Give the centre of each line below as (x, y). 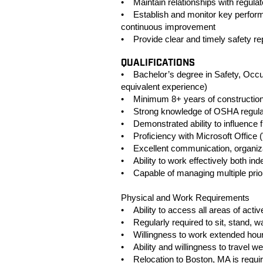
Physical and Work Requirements (185, 198)
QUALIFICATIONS (158, 63)
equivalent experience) (164, 87)
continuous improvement (168, 27)
